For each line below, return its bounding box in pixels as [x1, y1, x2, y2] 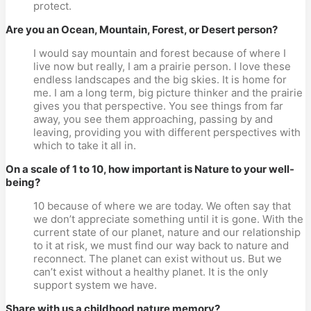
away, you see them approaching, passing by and [33, 112, 273, 126]
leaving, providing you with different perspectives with [33, 126, 301, 139]
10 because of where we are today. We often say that [33, 199, 291, 212]
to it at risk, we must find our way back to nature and [33, 239, 289, 252]
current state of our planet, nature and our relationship [33, 226, 301, 239]
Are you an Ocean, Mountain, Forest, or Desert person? [6, 23, 278, 36]
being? [6, 176, 40, 189]
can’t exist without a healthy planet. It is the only [33, 265, 268, 278]
